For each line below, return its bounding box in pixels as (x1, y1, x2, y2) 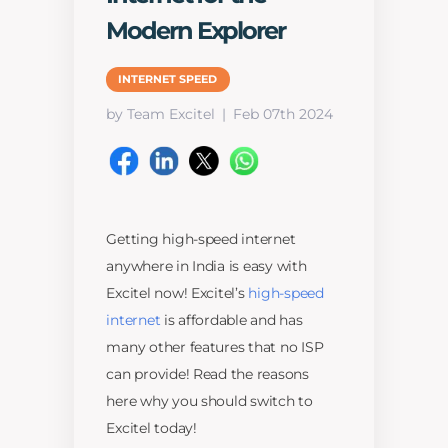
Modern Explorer (106, 15, 285, 45)
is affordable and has (160, 311, 303, 330)
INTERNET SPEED (118, 72, 218, 87)
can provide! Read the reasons (106, 365, 309, 384)
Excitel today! (106, 419, 197, 438)
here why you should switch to (106, 392, 313, 411)
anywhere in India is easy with (106, 257, 307, 276)
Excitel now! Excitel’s (106, 284, 249, 303)
